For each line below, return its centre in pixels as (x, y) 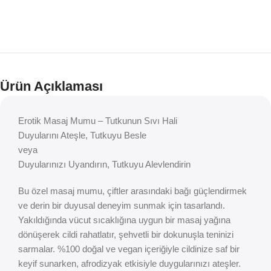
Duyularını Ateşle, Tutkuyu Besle (82, 135)
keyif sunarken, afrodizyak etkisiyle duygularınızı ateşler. (129, 264)
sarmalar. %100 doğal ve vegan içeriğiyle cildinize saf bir (129, 249)
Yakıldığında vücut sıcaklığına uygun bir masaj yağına (124, 220)
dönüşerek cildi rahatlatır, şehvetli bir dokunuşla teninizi (126, 235)
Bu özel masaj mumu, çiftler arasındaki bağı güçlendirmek (132, 191)
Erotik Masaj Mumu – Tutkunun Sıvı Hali (98, 121)
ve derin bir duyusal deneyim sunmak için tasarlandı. (122, 206)
